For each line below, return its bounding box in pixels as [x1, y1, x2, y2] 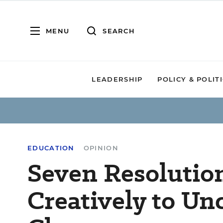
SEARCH [103, 26, 135, 35]
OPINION [83, 144, 118, 152]
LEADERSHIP [92, 75, 143, 83]
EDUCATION [27, 144, 75, 152]
